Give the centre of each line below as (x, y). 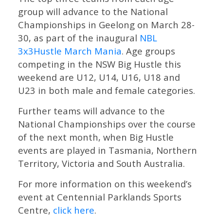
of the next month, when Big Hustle (96, 137)
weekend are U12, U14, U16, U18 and (99, 77)
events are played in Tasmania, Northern (108, 150)
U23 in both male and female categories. (107, 91)
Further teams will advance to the (92, 111)
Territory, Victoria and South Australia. (102, 163)
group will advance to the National (93, 12)
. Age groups (149, 51)
